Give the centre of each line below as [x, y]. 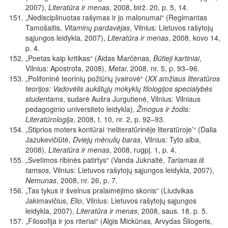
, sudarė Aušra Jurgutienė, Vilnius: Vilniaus [132, 99]
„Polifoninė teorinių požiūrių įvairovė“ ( [87, 79]
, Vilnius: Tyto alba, [171, 140]
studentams [44, 99]
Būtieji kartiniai [176, 58]
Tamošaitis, [45, 28]
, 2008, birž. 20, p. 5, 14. [149, 7]
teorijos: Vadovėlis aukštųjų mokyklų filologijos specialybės [119, 89]
